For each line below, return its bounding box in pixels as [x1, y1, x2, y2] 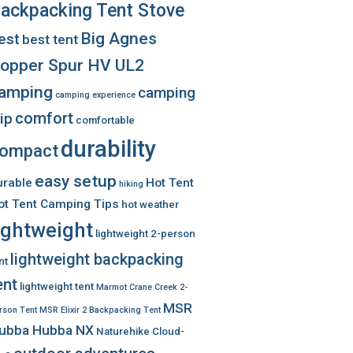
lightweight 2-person [95, 228, 195, 240]
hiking [119, 179, 143, 189]
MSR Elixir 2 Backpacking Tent [39, 305, 161, 315]
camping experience [55, 90, 136, 100]
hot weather [121, 199, 179, 210]
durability [61, 136, 156, 162]
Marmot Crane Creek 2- [96, 282, 188, 292]
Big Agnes [80, 28, 157, 48]
